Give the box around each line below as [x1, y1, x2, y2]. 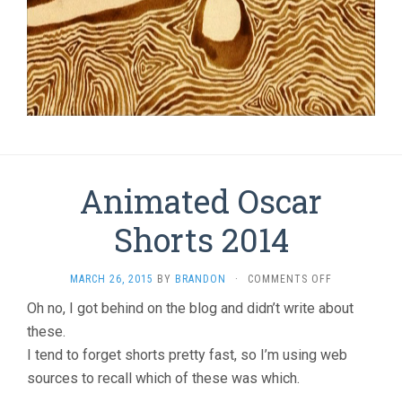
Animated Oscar [80, 179, 322, 223]
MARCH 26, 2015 [70, 272, 153, 285]
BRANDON [175, 272, 226, 285]
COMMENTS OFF [248, 272, 332, 285]
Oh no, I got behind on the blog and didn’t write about [27, 299, 354, 317]
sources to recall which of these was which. [27, 369, 300, 387]
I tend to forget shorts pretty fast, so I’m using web [27, 345, 347, 363]
